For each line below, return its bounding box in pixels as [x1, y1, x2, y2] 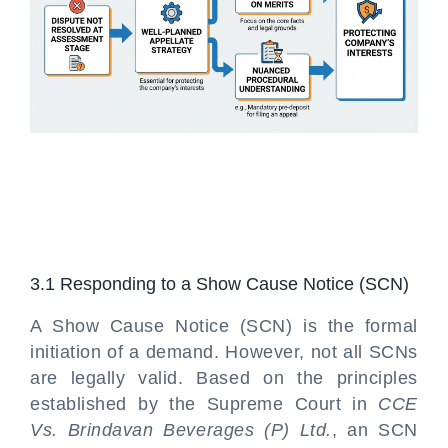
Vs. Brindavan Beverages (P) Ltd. [30, 420, 332, 440]
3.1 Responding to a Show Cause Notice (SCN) [30, 274, 414, 294]
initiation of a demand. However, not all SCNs [30, 342, 418, 362]
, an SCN [331, 420, 418, 440]
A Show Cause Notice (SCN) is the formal [30, 316, 418, 336]
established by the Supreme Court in [30, 394, 379, 414]
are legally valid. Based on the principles [30, 368, 418, 388]
